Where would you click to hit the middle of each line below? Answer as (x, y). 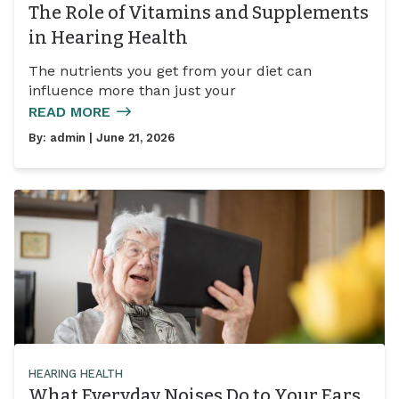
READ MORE (69, 112)
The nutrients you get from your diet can (170, 71)
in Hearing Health (108, 37)
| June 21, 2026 (130, 138)
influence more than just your (132, 91)
